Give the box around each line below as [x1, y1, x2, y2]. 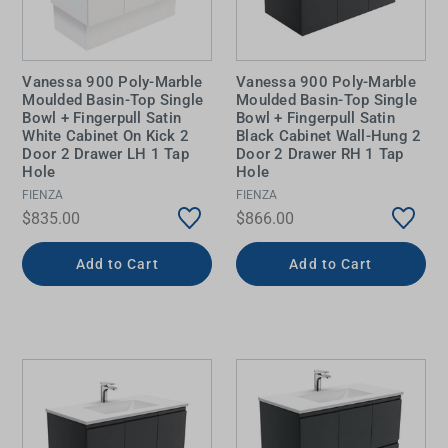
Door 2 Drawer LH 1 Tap [22, 145, 189, 164]
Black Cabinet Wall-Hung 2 [236, 127, 422, 146]
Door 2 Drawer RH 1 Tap [236, 145, 404, 164]
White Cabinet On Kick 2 [22, 127, 190, 146]
